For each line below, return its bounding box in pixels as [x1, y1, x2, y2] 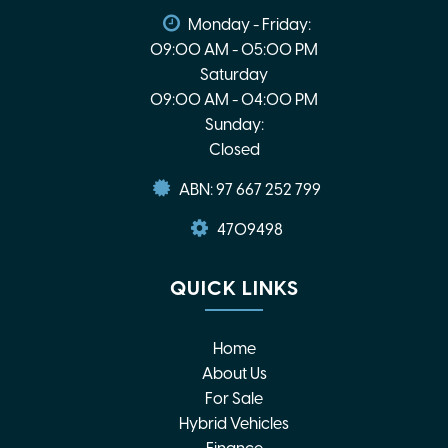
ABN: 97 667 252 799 [175, 179, 321, 199]
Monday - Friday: [188, 14, 311, 34]
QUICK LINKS [169, 275, 299, 300]
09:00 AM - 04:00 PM [150, 89, 318, 109]
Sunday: [204, 114, 264, 134]
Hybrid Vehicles [179, 413, 289, 433]
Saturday [200, 64, 268, 84]
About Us [201, 363, 267, 383]
